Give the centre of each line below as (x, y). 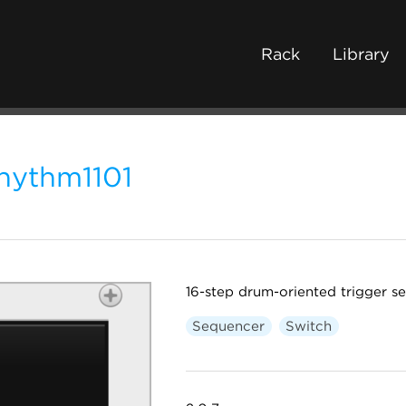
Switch (309, 326)
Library (361, 54)
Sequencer (228, 326)
